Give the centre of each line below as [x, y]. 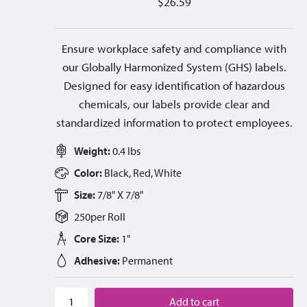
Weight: [93, 150]
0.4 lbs [126, 150]
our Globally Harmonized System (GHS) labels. [174, 66]
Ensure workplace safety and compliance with [174, 48]
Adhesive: [97, 260]
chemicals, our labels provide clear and [174, 103]
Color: [89, 172]
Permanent [147, 260]
